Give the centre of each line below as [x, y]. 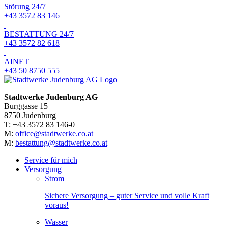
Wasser [56, 222]
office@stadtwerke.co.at [54, 134]
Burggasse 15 [26, 106]
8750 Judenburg [30, 116]
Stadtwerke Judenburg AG [51, 97]
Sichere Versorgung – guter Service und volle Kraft [127, 196]
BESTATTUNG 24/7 [39, 34]
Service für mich [51, 160]
